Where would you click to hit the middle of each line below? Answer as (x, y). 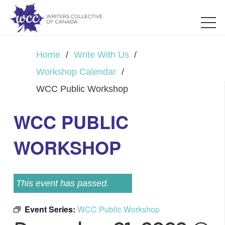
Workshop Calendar (76, 72)
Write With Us (101, 55)
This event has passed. (63, 183)
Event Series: (51, 209)
